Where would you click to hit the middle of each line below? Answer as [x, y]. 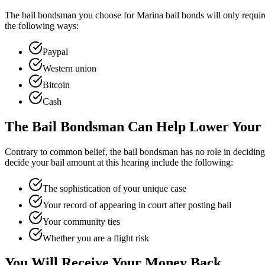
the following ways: [42, 25]
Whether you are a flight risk [96, 238]
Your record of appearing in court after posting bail [137, 205]
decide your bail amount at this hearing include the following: [119, 162]
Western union [70, 68]
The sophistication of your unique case [114, 188]
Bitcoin [56, 85]
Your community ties [81, 221]
